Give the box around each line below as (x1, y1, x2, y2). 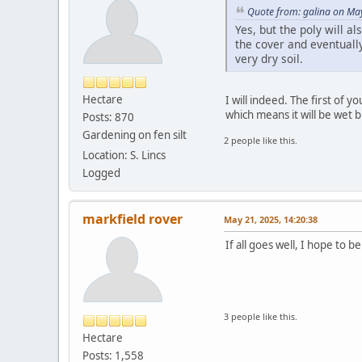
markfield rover (82, 209, 183, 228)
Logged (82, 165, 120, 180)
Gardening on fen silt (82, 127, 187, 142)
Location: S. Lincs (82, 147, 166, 162)
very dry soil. (235, 51, 306, 67)
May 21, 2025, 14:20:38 (224, 213, 318, 225)
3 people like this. (224, 309, 297, 322)
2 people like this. (224, 134, 297, 147)
